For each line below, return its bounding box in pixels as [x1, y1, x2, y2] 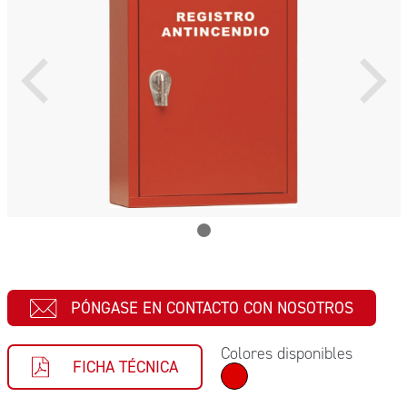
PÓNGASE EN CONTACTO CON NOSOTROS [70, 297, 353, 319]
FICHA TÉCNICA [72, 356, 178, 378]
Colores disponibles [220, 342, 352, 364]
